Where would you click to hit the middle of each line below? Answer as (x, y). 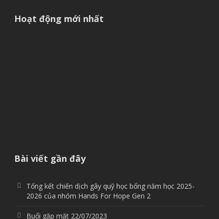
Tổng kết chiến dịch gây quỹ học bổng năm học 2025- (110, 186)
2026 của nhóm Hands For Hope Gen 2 (88, 196)
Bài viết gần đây (50, 158)
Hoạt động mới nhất (59, 18)
